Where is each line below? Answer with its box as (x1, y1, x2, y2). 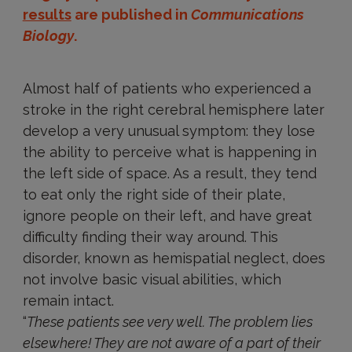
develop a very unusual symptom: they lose (22, 123, 315, 139)
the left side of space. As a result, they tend (22, 165, 317, 181)
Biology (22, 27, 74, 44)
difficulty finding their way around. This (22, 229, 278, 245)
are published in (71, 6, 191, 23)
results (22, 6, 71, 23)
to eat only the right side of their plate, (22, 186, 285, 203)
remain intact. (22, 292, 114, 309)
